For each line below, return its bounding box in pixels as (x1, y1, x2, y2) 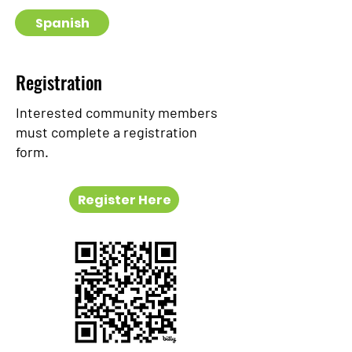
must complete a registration (16, 123, 197, 141)
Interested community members (16, 104, 218, 121)
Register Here (77, 190, 171, 209)
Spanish (35, 13, 90, 32)
